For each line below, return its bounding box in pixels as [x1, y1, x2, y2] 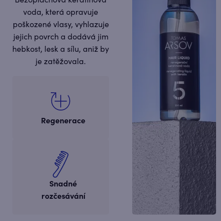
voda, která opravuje [23, 7, 98, 17]
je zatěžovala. [36, 57, 86, 66]
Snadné [49, 179, 77, 188]
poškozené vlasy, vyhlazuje [12, 20, 109, 29]
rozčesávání [41, 191, 85, 201]
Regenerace [41, 116, 85, 125]
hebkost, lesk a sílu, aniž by [12, 44, 109, 54]
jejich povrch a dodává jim [13, 32, 109, 41]
